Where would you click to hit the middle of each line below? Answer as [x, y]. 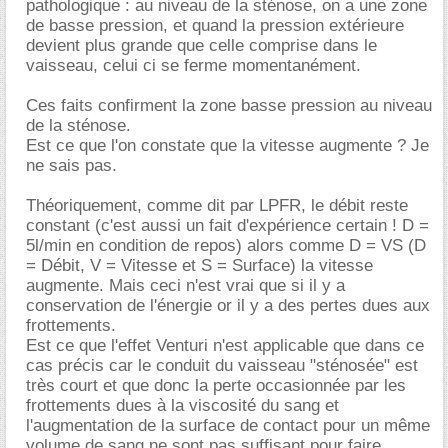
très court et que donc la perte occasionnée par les [216, 385]
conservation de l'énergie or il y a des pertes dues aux [228, 305]
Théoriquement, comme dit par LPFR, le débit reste [217, 205]
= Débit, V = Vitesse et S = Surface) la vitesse [199, 265]
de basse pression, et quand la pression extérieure [215, 25]
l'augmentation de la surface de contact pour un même [228, 425]
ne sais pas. [71, 165]
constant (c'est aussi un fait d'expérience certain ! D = [227, 225]
